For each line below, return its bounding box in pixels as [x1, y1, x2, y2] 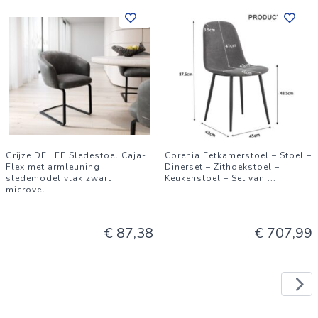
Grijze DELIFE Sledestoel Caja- [6, 150, 146, 161]
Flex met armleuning [6, 161, 100, 172]
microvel [6, 184, 45, 195]
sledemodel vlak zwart [6, 172, 111, 184]
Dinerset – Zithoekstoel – [165, 161, 280, 172]
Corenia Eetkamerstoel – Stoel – [165, 150, 312, 161]
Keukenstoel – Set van [165, 172, 268, 184]
